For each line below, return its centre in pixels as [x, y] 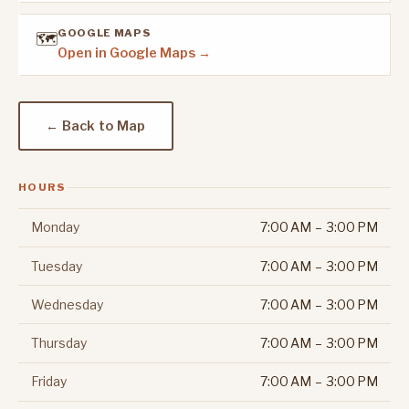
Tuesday [56, 266]
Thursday [58, 342]
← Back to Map [96, 126]
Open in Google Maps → [134, 53]
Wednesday [67, 304]
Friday [48, 382]
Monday [55, 227]
